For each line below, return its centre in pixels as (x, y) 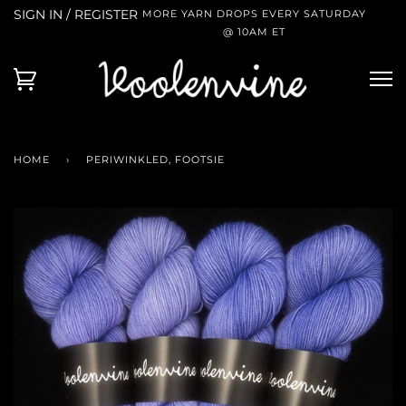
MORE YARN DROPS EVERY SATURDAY (254, 14)
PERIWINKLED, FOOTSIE (155, 160)
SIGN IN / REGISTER (76, 14)
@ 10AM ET (254, 32)
